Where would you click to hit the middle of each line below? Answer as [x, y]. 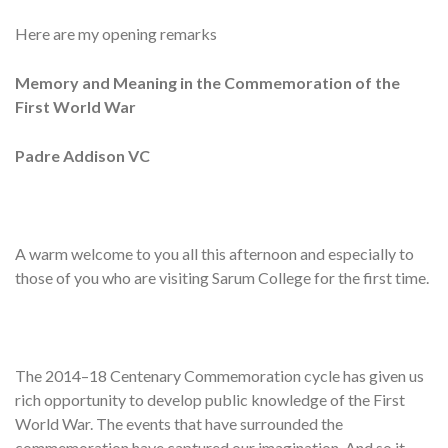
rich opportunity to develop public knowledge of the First [210, 400]
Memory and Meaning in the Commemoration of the [207, 83]
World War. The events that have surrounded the [179, 424]
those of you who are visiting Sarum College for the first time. [222, 278]
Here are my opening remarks [116, 34]
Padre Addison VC [82, 156]
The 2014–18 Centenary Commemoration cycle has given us [219, 376]
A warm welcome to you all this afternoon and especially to [214, 254]
